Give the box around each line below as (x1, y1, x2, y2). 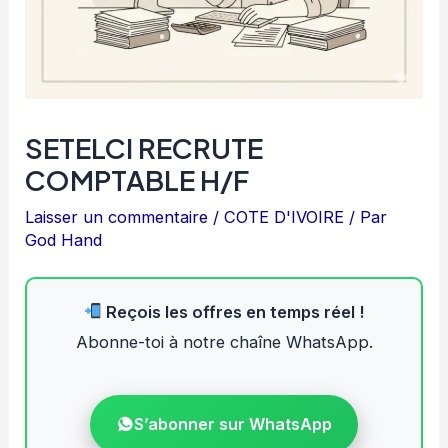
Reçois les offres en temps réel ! (102, 301, 365, 322)
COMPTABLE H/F (25, 162, 250, 197)
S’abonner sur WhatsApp (134, 413, 332, 434)
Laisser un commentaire (25, 206, 209, 227)
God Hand (25, 229, 103, 250)
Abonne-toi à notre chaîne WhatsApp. (75, 331, 373, 352)
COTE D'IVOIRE (224, 206, 345, 227)
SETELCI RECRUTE (25, 130, 264, 165)
